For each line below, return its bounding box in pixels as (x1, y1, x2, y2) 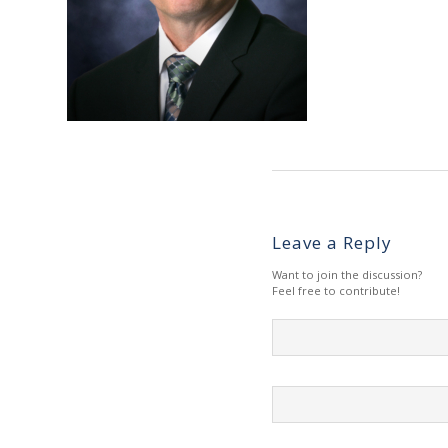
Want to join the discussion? (272, 267, 422, 283)
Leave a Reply (272, 231, 392, 255)
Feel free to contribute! (272, 283, 400, 299)
